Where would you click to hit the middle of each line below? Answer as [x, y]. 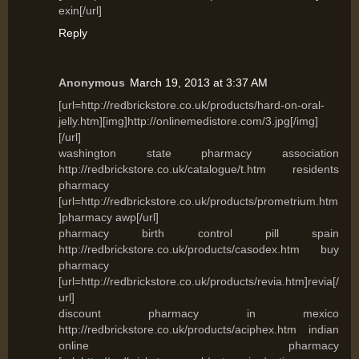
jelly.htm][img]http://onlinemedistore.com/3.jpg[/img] [188, 121]
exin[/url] [80, 11]
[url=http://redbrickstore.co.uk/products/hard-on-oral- [192, 105]
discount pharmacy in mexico [199, 314]
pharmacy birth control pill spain [199, 234]
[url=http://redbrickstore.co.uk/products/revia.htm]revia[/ [199, 282]
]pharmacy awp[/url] [109, 218]
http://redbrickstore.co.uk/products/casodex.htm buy [199, 250]
